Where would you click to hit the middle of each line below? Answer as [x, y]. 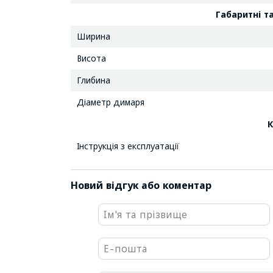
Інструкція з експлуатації [128, 146]
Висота [94, 58]
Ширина [96, 36]
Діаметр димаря [110, 102]
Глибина [96, 80]
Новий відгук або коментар [141, 185]
